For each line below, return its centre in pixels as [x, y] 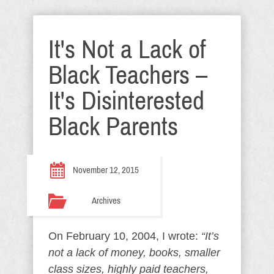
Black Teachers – [128, 75]
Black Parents [113, 127]
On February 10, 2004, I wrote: [125, 236]
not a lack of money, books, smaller [134, 253]
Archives [106, 201]
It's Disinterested [126, 101]
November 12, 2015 [106, 170]
